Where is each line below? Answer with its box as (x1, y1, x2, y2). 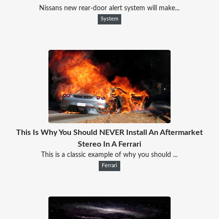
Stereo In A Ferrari (77, 140, 141, 148)
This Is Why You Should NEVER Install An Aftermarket (16, 128, 203, 136)
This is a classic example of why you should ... (41, 151, 178, 158)
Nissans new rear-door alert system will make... (39, 4, 180, 12)
